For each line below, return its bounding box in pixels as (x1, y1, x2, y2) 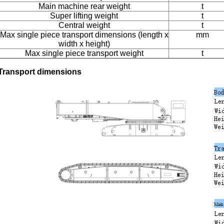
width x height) (58, 39, 110, 48)
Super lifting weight (50, 11, 118, 20)
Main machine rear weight (38, 2, 130, 10)
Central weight (58, 21, 110, 29)
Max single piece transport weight (24, 49, 143, 57)
